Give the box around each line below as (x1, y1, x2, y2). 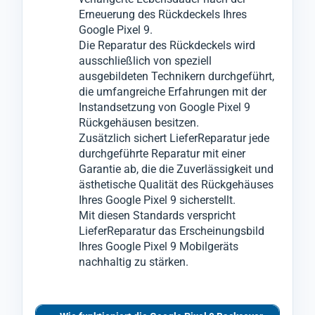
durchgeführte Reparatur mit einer (79, 146, 245, 160)
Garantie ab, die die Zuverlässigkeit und (79, 162, 274, 176)
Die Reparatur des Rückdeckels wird (79, 38, 255, 52)
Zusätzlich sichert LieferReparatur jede (79, 131, 269, 145)
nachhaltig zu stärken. (79, 255, 188, 269)
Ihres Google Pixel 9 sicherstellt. (79, 193, 236, 207)
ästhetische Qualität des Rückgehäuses (79, 177, 274, 191)
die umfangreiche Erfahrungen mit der (79, 84, 266, 98)
